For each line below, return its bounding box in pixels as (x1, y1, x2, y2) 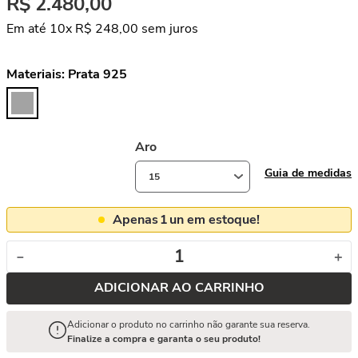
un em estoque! (169, 211, 260, 229)
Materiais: (6, 66, 68, 83)
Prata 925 (68, 66, 127, 83)
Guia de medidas (265, 165, 352, 181)
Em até (6, 20, 50, 38)
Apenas (113, 211, 158, 229)
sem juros (138, 20, 198, 38)
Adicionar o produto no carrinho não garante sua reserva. (67, 318, 310, 331)
